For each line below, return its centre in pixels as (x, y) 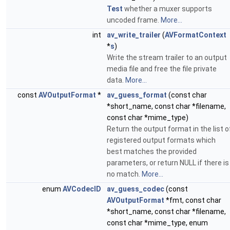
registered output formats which (161, 140)
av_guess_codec (136, 189)
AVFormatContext (196, 35)
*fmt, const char (193, 200)
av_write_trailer (134, 35)
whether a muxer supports (167, 9)
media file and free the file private (162, 69)
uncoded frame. (134, 20)
